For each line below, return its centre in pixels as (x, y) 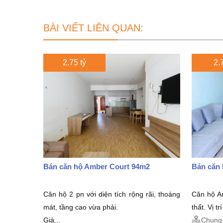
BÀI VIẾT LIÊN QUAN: (93, 28)
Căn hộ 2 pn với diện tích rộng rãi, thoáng (112, 194)
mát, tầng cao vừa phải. (81, 207)
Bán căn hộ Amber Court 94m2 (97, 166)
